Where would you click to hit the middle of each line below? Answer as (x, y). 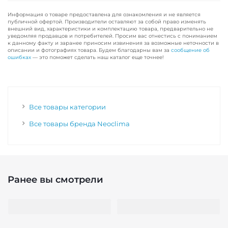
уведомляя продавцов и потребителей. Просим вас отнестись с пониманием (112, 36)
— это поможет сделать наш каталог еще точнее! (97, 57)
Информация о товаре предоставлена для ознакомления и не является (104, 15)
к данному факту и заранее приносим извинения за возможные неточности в (113, 43)
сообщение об (190, 50)
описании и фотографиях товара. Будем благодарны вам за (89, 50)
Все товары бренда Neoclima (79, 124)
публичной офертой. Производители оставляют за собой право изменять (107, 22)
